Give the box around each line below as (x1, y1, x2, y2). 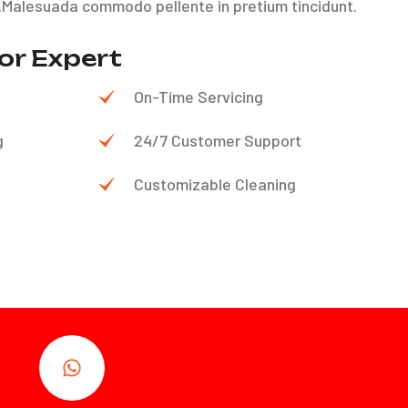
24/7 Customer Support (134, 130, 301, 150)
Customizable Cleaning (134, 174, 296, 194)
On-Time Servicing (134, 87, 263, 107)
